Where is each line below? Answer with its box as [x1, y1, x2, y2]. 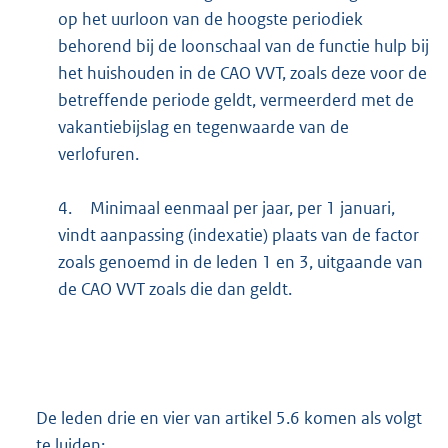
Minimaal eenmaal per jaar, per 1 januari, [89, 197, 395, 220]
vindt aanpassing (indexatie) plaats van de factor [57, 224, 419, 247]
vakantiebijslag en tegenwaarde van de [57, 116, 349, 139]
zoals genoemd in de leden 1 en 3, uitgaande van [57, 251, 423, 274]
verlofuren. [57, 143, 139, 166]
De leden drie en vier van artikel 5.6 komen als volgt [36, 406, 422, 429]
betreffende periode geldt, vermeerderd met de [57, 89, 414, 112]
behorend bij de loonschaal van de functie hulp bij [57, 35, 429, 58]
